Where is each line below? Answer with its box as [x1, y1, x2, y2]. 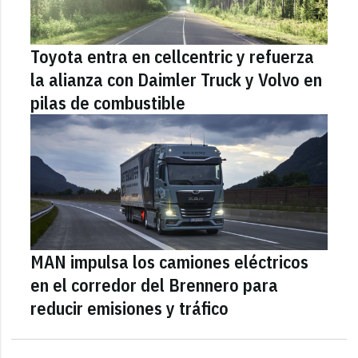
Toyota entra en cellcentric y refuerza [30, 44, 315, 68]
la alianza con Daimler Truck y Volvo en [30, 67, 323, 91]
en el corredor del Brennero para [30, 272, 279, 296]
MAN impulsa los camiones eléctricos [30, 249, 309, 273]
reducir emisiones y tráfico [30, 296, 229, 320]
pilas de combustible [30, 90, 186, 114]
